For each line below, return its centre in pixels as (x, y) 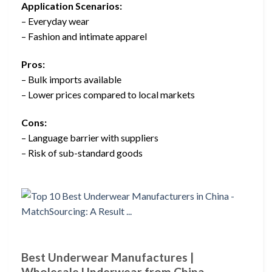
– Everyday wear (55, 21)
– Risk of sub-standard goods (82, 152)
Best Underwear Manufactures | (107, 257)
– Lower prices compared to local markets (108, 95)
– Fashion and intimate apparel (84, 36)
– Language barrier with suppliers (90, 137)
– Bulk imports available (71, 80)
